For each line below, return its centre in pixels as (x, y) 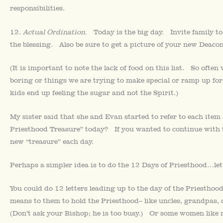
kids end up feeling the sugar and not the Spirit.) (94, 93)
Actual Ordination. (58, 32)
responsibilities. (37, 8)
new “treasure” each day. (52, 141)
